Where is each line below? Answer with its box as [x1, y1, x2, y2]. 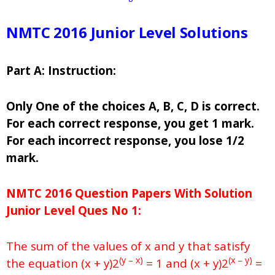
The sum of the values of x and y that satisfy [6, 238, 250, 254]
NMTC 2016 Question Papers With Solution [6, 185, 252, 201]
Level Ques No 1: [41, 203, 141, 219]
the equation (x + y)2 [6, 255, 119, 271]
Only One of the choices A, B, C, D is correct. [6, 98, 260, 114]
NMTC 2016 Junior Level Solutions [6, 22, 248, 43]
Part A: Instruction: [6, 63, 116, 79]
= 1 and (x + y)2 [143, 255, 228, 271]
